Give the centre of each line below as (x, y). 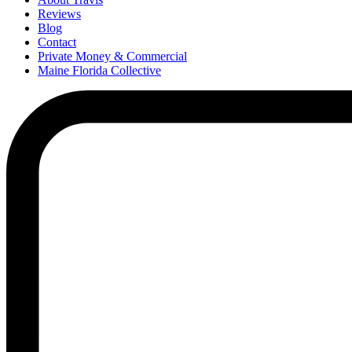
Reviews (59, 14)
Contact (57, 42)
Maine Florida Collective (99, 71)
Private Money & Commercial (112, 57)
